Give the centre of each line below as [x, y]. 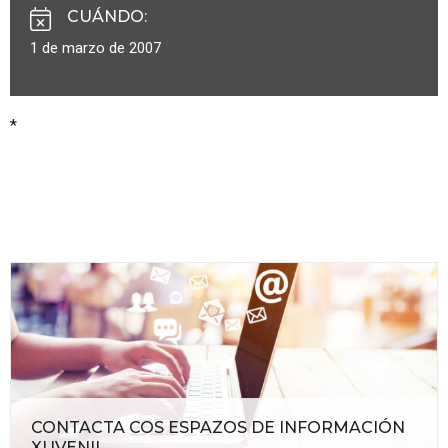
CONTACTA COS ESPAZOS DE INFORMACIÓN [218, 427]
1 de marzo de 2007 [95, 47]
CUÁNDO [105, 16]
